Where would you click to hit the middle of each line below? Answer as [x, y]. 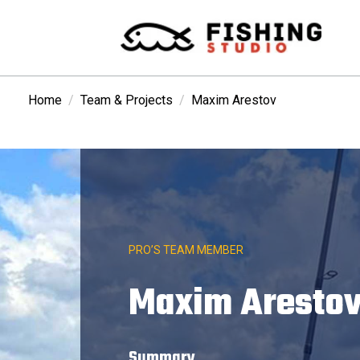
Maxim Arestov [234, 100]
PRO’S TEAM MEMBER [186, 250]
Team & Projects [127, 100]
